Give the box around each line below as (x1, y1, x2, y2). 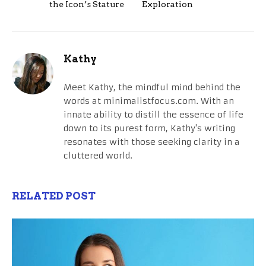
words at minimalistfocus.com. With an (64, 96, 234, 107)
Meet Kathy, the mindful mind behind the (64, 82, 240, 93)
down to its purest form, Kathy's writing (64, 123, 235, 134)
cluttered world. (64, 150, 132, 161)
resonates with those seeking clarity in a (64, 137, 240, 148)
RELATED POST (12, 190, 96, 202)
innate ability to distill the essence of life (64, 109, 243, 121)
